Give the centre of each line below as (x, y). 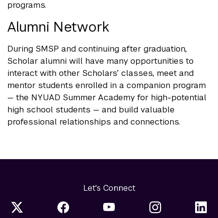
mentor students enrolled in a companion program (107, 85)
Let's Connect (109, 188)
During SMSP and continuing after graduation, (97, 48)
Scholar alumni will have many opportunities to (100, 61)
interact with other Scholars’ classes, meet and (100, 73)
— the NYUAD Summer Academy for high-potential (107, 97)
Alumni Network (58, 27)
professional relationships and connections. (94, 121)
